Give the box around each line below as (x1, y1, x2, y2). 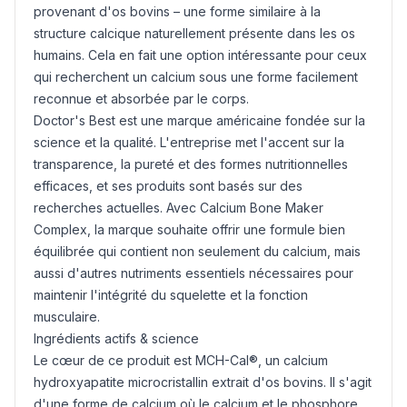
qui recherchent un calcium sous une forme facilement (34, 69, 358, 84)
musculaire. (34, 309, 100, 324)
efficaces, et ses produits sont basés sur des (34, 178, 303, 194)
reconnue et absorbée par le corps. (34, 91, 249, 106)
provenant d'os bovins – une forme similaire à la (34, 4, 321, 19)
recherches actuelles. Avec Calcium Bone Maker (34, 200, 323, 215)
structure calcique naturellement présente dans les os (34, 25, 355, 41)
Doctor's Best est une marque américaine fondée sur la (34, 113, 365, 128)
